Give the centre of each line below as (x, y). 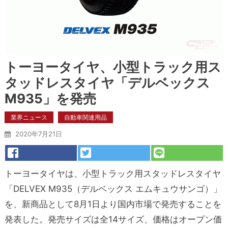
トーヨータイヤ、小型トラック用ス (113, 67)
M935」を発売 (50, 98)
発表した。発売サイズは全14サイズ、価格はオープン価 (113, 219)
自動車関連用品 (85, 117)
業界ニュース (29, 117)
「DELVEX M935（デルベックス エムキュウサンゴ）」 (113, 189)
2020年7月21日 (38, 134)
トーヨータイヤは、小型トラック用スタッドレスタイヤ (112, 173)
